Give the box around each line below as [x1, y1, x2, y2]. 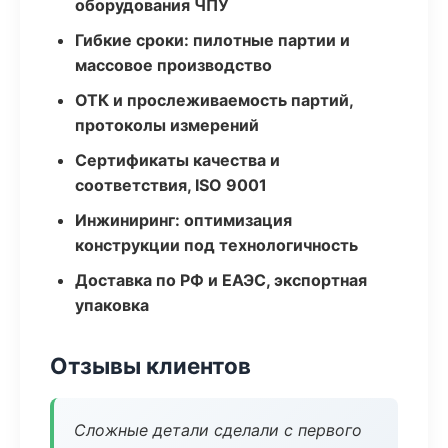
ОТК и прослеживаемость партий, [75, 90, 353, 110]
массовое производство [75, 55, 272, 75]
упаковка [75, 295, 149, 315]
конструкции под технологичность [75, 235, 358, 255]
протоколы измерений [75, 115, 259, 135]
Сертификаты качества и [75, 150, 280, 170]
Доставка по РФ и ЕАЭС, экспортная [75, 270, 367, 290]
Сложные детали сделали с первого [74, 420, 362, 440]
